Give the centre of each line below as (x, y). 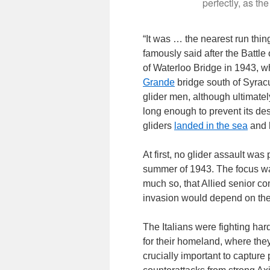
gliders (159, 125)
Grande (159, 82)
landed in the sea (211, 125)
